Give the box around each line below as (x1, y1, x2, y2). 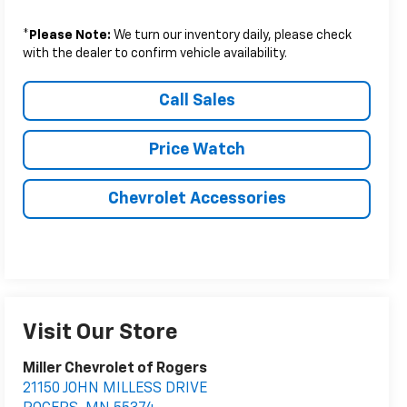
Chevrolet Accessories (107, 190, 286, 207)
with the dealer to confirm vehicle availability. (23, 46, 288, 60)
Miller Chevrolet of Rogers (23, 362, 208, 377)
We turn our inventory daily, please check (111, 28, 352, 42)
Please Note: (29, 28, 112, 42)
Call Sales (158, 92, 235, 109)
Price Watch (148, 141, 245, 158)
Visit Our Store (23, 322, 179, 344)
